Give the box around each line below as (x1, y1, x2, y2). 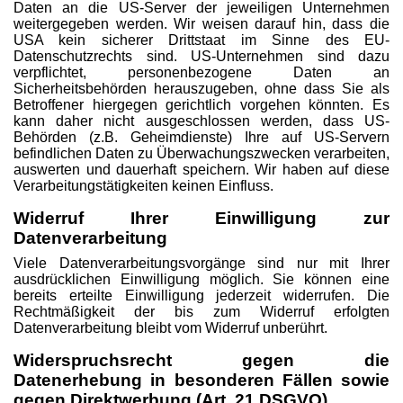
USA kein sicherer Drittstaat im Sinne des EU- (13, 32, 390, 48)
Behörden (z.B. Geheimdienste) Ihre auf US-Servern (13, 130, 390, 145)
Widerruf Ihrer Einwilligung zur (13, 209, 390, 228)
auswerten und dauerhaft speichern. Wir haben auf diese (13, 162, 390, 177)
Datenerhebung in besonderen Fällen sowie (13, 371, 390, 390)
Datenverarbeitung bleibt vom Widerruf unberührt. (13, 320, 327, 336)
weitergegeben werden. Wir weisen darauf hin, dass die (13, 16, 390, 31)
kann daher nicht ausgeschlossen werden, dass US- (13, 113, 390, 129)
